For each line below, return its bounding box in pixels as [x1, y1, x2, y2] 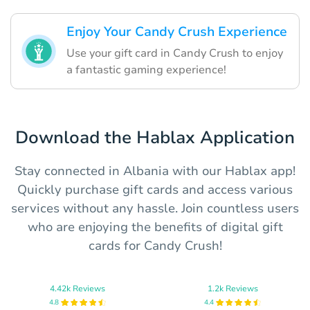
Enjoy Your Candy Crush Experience [66, 23, 287, 42]
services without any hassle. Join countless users [11, 200, 299, 217]
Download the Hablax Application [15, 126, 295, 150]
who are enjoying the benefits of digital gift [27, 219, 283, 236]
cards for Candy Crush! [88, 237, 222, 255]
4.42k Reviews [50, 282, 105, 294]
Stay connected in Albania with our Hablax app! [15, 163, 295, 180]
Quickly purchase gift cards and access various [17, 181, 293, 199]
